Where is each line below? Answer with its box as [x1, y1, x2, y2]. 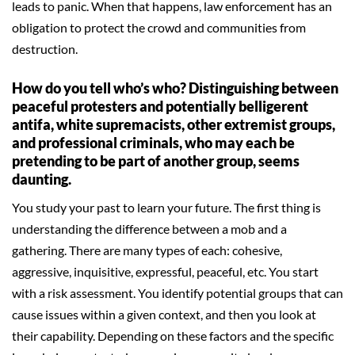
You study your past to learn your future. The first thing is [12, 200, 321, 215]
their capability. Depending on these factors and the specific [12, 328, 334, 343]
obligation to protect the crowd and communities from [12, 20, 306, 35]
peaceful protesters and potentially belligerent [12, 97, 308, 115]
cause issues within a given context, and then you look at [12, 307, 316, 322]
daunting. [12, 170, 71, 188]
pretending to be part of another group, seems [12, 152, 300, 170]
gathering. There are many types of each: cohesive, [12, 242, 282, 258]
